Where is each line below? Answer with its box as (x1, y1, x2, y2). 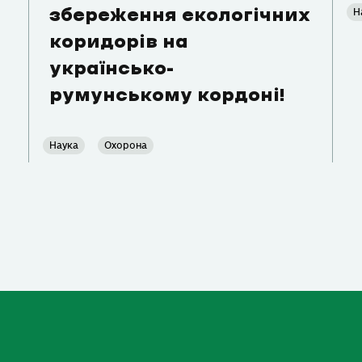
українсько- (49, 61, 175, 78)
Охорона (104, 140, 148, 152)
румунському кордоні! (49, 87, 285, 105)
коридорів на (49, 34, 189, 52)
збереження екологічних (49, 7, 311, 25)
